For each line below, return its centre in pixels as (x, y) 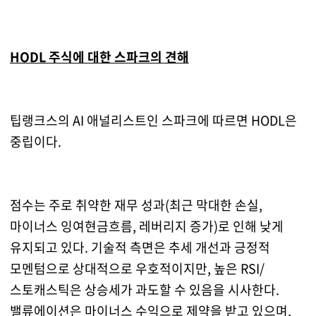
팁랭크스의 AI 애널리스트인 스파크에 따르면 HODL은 (153, 121)
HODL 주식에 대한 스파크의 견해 (99, 57)
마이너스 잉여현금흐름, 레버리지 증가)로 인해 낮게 (146, 226)
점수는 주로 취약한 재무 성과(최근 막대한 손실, (136, 205)
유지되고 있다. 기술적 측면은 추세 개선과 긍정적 (140, 248)
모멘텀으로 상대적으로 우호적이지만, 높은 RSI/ (137, 269)
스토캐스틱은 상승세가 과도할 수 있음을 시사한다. (144, 290)
